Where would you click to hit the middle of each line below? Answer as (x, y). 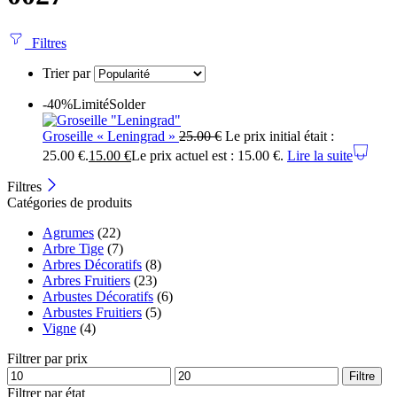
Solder (127, 105)
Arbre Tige (73, 249)
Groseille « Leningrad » (111, 136)
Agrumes (68, 233)
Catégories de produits (70, 203)
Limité (91, 105)
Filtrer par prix (47, 359)
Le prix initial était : (280, 136)
